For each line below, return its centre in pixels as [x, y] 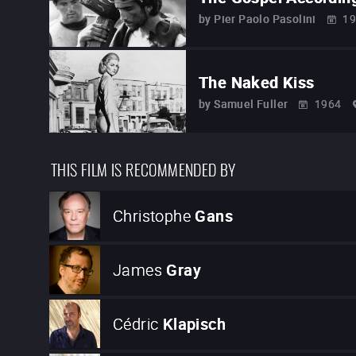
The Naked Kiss [257, 82]
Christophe [152, 216]
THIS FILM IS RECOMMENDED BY [143, 168]
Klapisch [194, 324]
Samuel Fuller [251, 103]
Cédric [136, 324]
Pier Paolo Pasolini [265, 18]
